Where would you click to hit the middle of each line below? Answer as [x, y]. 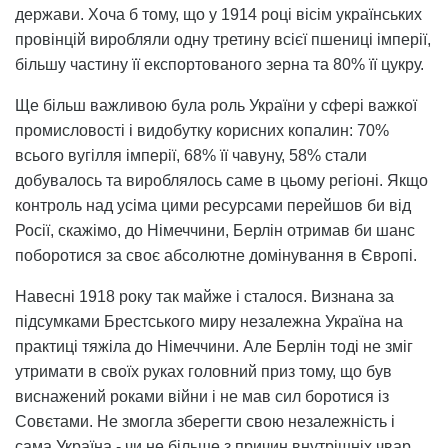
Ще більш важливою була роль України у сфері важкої [216, 105]
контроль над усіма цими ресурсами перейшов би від [213, 205]
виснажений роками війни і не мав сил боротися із [202, 396]
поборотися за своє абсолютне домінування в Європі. [216, 255]
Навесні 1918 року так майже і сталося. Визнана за [204, 296]
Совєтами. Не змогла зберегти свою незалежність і [205, 421]
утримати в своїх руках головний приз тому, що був [203, 371]
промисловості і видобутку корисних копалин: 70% [202, 130]
